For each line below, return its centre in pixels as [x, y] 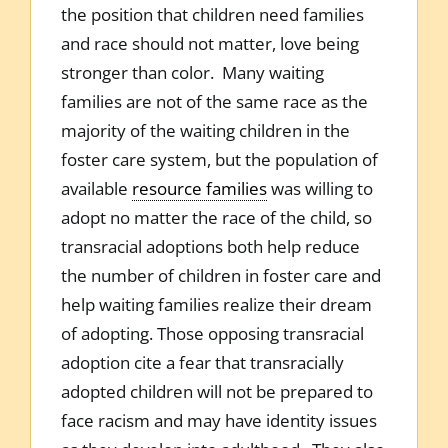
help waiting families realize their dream [216, 304]
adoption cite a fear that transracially [202, 362]
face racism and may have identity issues [218, 420]
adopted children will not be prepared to [216, 391]
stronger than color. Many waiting [192, 72]
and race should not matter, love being [209, 43]
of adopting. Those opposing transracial [212, 333]
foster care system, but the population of [219, 159]
